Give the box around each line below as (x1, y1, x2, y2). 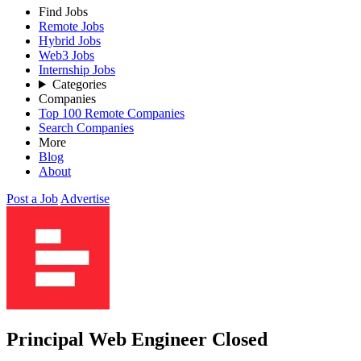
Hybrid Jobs (39, 34, 101, 48)
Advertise (60, 192, 110, 205)
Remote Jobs (39, 19, 104, 33)
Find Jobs (39, 5, 88, 19)
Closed (212, 328, 268, 350)
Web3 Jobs (39, 48, 94, 62)
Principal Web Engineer (6, 328, 212, 350)
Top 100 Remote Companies (39, 106, 185, 120)
